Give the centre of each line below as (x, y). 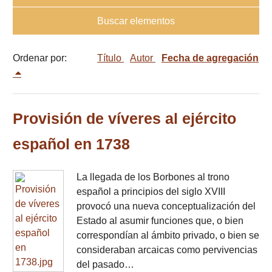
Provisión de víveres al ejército (124, 119)
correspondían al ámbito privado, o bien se (168, 236)
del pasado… (105, 265)
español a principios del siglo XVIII (151, 192)
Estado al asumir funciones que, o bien (160, 221)
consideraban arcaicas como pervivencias (167, 250)
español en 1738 (71, 144)
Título (110, 58)
